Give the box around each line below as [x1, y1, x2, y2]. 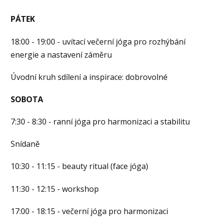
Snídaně [11, 139, 40, 150]
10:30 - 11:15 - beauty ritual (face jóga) [11, 161, 149, 172]
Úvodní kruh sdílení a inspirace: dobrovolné [11, 71, 168, 82]
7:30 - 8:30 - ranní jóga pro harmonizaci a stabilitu [11, 116, 190, 127]
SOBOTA [11, 93, 44, 105]
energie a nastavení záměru [11, 49, 112, 60]
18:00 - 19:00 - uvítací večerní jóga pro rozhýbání [11, 36, 186, 47]
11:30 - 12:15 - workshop [11, 183, 99, 194]
